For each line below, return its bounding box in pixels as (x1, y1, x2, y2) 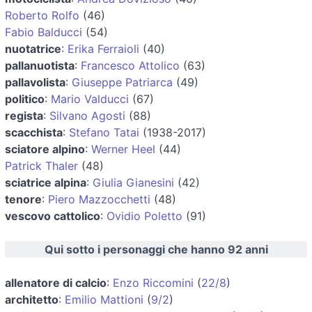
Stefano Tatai (69, 125, 139, 139)
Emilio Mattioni (65, 292, 143, 306)
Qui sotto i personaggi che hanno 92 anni (44, 242, 268, 256)
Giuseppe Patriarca (72, 75, 173, 89)
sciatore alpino (5, 141, 85, 156)
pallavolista (5, 75, 65, 89)
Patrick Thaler (5, 158, 78, 173)
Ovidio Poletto (107, 208, 182, 223)
